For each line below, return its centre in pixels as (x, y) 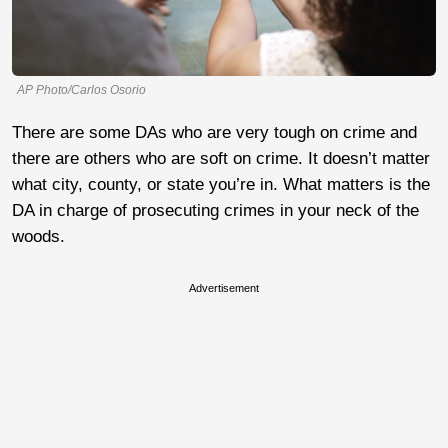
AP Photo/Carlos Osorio (81, 89)
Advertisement (224, 287)
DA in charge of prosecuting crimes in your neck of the (215, 210)
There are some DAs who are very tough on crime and (214, 132)
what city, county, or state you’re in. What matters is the (221, 184)
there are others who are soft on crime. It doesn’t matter (221, 158)
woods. (38, 236)
